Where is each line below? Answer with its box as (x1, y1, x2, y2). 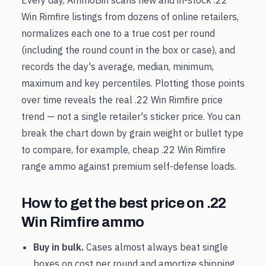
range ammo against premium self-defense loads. (21, 160, 236, 172)
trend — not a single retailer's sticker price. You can (21, 110, 240, 122)
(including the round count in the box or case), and (21, 44, 235, 56)
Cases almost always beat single (84, 241, 228, 253)
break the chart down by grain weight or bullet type (21, 127, 243, 139)
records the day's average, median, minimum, (21, 61, 214, 72)
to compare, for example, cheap (21, 144, 161, 156)
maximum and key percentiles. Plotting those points (21, 77, 245, 89)
